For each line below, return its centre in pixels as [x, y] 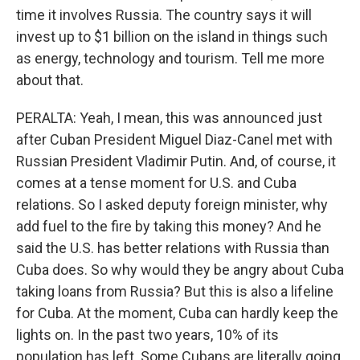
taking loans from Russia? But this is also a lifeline [175, 291]
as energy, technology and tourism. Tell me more [170, 58]
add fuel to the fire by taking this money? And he [169, 226]
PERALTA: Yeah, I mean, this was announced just [169, 118]
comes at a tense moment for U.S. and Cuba [156, 183]
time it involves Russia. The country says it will [164, 15]
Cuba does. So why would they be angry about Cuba [180, 270]
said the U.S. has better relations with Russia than [173, 248]
